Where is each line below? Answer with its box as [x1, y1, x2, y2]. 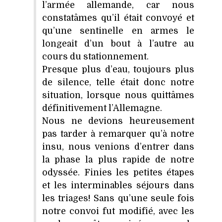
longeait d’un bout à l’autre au [42, 38, 194, 49]
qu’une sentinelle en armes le [42, 25, 194, 36]
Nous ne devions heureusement [42, 115, 194, 126]
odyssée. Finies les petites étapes [42, 167, 194, 177]
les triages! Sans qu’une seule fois [42, 193, 194, 203]
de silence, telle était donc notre [42, 77, 194, 87]
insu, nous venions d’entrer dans [42, 141, 194, 152]
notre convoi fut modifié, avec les [42, 206, 194, 216]
